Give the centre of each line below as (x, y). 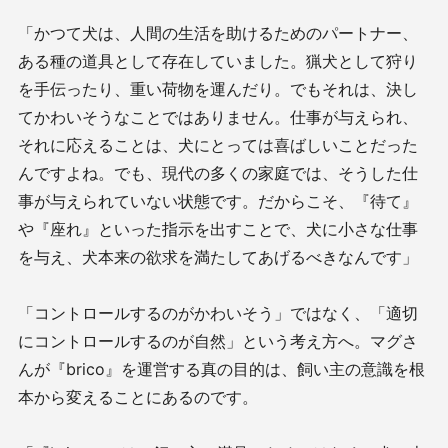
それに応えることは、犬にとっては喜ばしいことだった (218, 144)
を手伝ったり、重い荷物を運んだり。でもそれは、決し (218, 88)
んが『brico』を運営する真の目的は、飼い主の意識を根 (221, 368)
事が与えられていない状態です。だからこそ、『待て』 (218, 200)
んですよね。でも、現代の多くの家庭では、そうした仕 (218, 172)
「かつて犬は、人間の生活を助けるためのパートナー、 (218, 32)
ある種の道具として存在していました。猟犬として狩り (218, 60)
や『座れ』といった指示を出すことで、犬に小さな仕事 (218, 228)
